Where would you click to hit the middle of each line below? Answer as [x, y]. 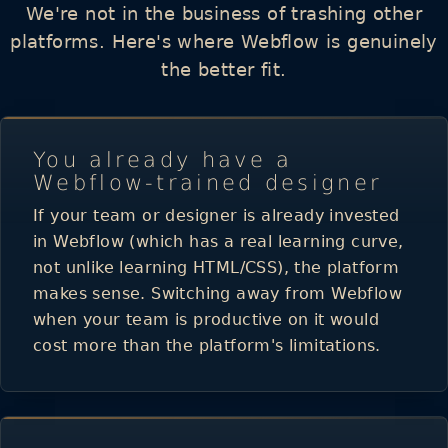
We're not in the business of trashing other [224, 13]
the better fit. [224, 69]
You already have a [163, 159]
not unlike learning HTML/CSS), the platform [216, 267]
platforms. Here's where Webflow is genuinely [224, 41]
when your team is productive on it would [206, 319]
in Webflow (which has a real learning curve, [218, 241]
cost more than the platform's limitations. [207, 345]
